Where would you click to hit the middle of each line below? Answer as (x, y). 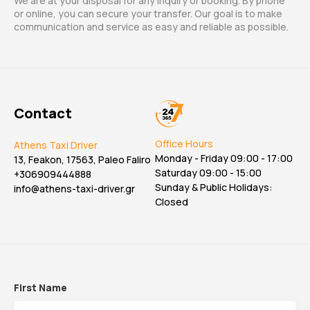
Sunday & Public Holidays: (214, 187)
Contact (43, 113)
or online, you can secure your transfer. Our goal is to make (148, 13)
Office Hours (184, 144)
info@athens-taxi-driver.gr (74, 189)
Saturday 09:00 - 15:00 (208, 173)
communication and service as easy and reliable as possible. (151, 27)
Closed (172, 202)
